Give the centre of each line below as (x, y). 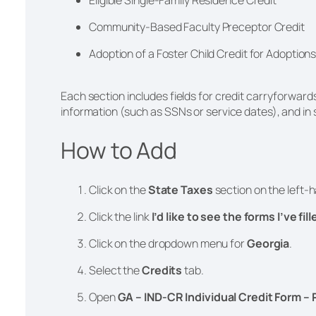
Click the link (119, 216)
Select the (115, 270)
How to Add (121, 151)
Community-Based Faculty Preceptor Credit (198, 26)
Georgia (268, 243)
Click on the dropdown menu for (168, 243)
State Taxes (180, 189)
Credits (163, 270)
